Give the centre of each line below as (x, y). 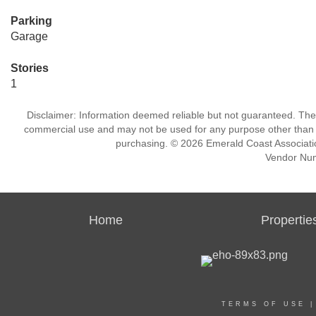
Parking (31, 21)
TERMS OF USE (263, 304)
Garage (29, 36)
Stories (30, 68)
